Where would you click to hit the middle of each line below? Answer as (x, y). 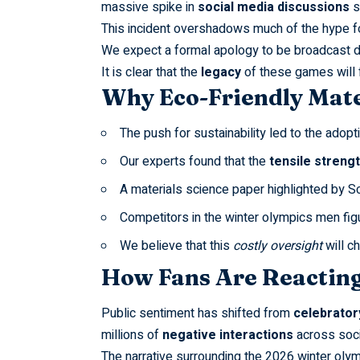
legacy (221, 72)
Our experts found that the (194, 162)
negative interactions (227, 335)
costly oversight (277, 246)
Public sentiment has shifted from (197, 314)
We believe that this (176, 246)
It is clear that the (151, 72)
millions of (131, 335)
